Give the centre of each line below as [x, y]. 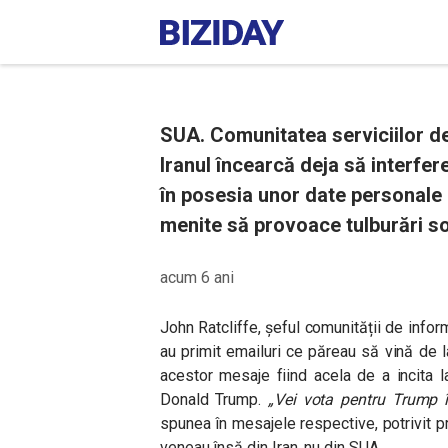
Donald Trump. [214, 399]
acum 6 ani [197, 277]
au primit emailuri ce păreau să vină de [301, 351]
